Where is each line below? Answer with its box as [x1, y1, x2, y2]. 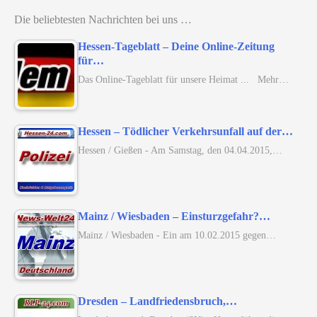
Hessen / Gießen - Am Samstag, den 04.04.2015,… [78, 144, 282, 156]
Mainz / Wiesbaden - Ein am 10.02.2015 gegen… [78, 229, 276, 241]
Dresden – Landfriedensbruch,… [78, 295, 237, 308]
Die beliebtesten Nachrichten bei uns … [14, 13, 192, 26]
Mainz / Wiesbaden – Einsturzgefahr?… [78, 210, 270, 223]
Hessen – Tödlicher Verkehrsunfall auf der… [78, 125, 293, 138]
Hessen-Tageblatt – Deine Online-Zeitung [78, 40, 275, 53]
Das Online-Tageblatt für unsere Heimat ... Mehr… [78, 74, 289, 86]
